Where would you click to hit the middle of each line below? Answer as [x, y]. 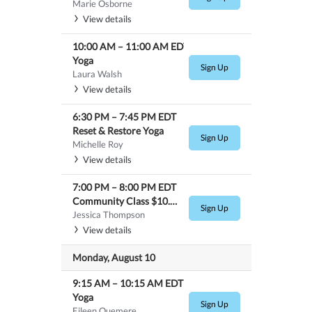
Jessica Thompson [108, 214]
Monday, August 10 [114, 257]
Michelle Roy [97, 144]
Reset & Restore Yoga [118, 130]
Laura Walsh [97, 73]
